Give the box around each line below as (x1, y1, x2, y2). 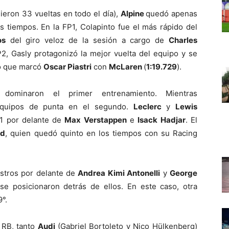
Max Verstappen (64, 114, 127, 125)
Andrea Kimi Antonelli (78, 168, 161, 178)
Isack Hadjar (138, 114, 186, 125)
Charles (169, 35, 198, 45)
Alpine (120, 8, 146, 18)
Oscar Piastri (43, 61, 91, 72)
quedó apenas (146, 8, 197, 18)
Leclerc (133, 101, 167, 111)
